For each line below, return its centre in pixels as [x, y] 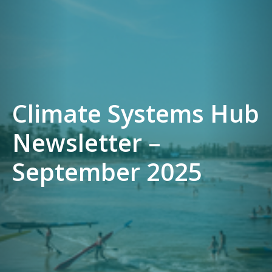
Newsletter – [87, 143]
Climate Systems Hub [136, 114]
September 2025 [107, 172]
